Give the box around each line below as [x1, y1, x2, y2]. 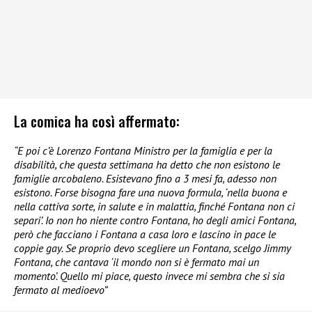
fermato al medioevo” [14, 283, 107, 297]
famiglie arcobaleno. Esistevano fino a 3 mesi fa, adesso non [14, 171, 276, 186]
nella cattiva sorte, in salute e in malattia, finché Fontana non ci [14, 199, 295, 214]
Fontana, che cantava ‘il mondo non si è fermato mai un [14, 255, 259, 270]
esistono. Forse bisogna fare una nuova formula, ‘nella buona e [14, 185, 287, 200]
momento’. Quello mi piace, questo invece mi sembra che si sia [14, 269, 285, 283]
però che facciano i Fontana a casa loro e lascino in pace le [14, 227, 276, 242]
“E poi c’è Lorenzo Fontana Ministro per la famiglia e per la [14, 143, 272, 158]
